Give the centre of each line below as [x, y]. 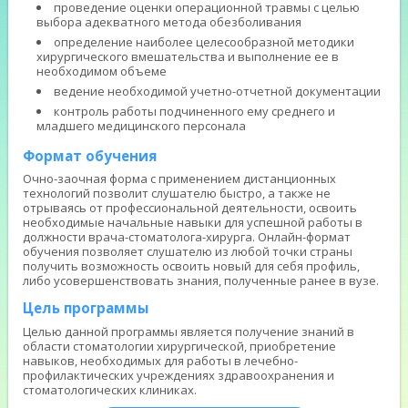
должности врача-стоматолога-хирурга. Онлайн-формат [187, 237]
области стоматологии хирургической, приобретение [180, 346]
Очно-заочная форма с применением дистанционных [180, 179]
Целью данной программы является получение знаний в [189, 331]
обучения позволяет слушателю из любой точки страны [188, 252]
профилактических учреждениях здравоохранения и [179, 375]
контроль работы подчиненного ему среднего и [195, 111]
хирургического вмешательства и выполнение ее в [188, 56]
